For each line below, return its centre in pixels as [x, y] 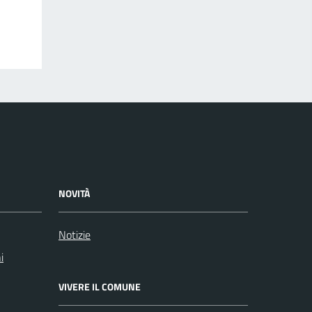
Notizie [75, 235]
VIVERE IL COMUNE [100, 287]
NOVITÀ [74, 193]
